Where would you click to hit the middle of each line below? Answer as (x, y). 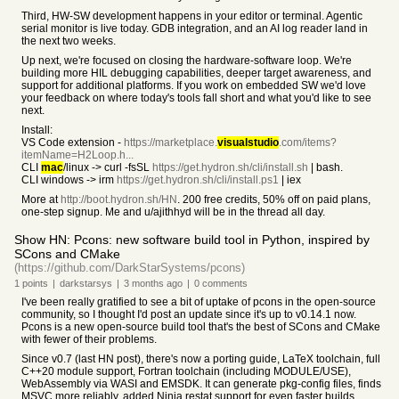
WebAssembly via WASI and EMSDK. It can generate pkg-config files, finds (201, 384)
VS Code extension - (73, 142)
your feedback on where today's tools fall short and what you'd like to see (196, 98)
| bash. (326, 167)
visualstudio (248, 142)
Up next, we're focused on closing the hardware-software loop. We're (187, 61)
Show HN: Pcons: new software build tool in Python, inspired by (192, 240)
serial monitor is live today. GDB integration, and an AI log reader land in (195, 28)
